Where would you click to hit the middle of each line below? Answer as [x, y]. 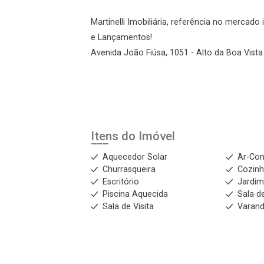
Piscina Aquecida [135, 194]
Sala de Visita [128, 207]
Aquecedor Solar [135, 157]
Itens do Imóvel [133, 136]
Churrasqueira [129, 169]
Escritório [121, 182]
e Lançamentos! [121, 37]
